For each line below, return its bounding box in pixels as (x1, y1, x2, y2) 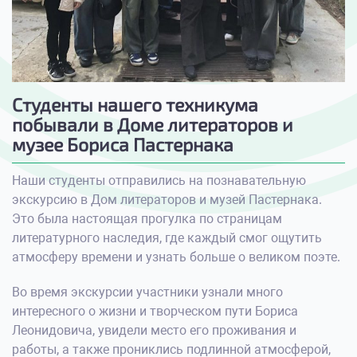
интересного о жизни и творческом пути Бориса (12, 304, 298, 320)
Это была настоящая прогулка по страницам (12, 211, 282, 227)
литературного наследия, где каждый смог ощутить (12, 230, 322, 246)
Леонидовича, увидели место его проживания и (12, 323, 296, 339)
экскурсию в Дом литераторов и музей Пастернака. (12, 192, 322, 208)
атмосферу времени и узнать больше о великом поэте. (12, 249, 340, 265)
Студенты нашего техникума (12, 93, 258, 116)
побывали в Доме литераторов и (12, 113, 293, 136)
